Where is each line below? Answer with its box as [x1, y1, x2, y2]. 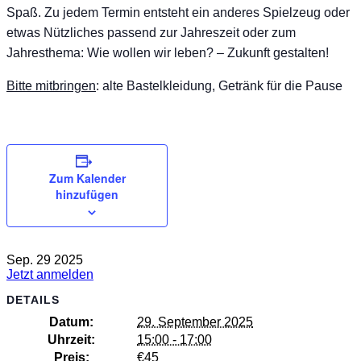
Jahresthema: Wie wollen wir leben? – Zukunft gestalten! [6, 45, 329, 60]
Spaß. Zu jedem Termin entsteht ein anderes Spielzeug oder [6, 5, 350, 19]
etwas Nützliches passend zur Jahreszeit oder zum [6, 25, 296, 39]
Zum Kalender [48, 169, 126, 186]
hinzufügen [56, 185, 118, 202]
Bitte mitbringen [6, 78, 96, 93]
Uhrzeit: [48, 332, 95, 346]
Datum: [49, 314, 93, 329]
